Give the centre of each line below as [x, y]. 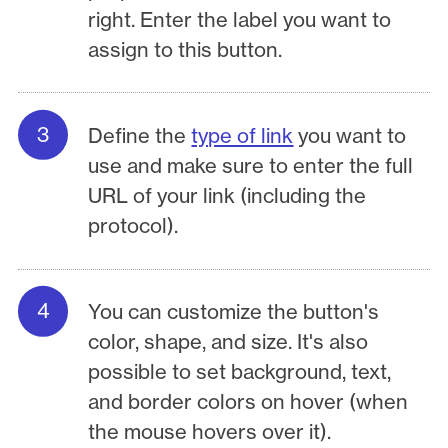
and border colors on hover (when [248, 402]
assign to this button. [185, 49]
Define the [140, 135]
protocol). [133, 225]
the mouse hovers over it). [210, 432]
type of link [242, 135]
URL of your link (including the [227, 195]
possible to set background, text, [240, 372]
